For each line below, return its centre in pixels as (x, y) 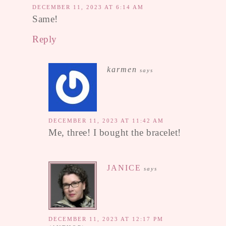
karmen (122, 69)
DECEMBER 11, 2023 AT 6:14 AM (88, 7)
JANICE (124, 167)
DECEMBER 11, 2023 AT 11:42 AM (106, 120)
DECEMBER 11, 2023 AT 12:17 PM (106, 219)
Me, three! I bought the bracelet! (115, 132)
